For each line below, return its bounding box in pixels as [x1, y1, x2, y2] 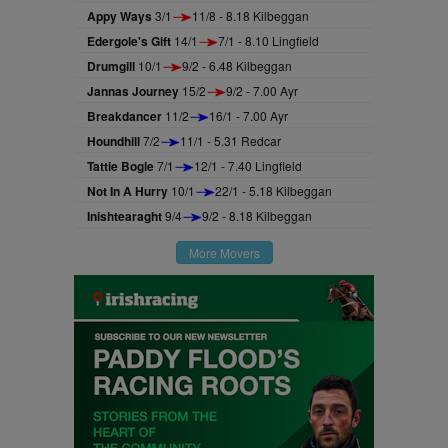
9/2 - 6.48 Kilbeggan [182, 57, 292, 74]
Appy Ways [87, 7, 152, 25]
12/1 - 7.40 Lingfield [194, 157, 302, 174]
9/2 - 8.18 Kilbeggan [202, 207, 312, 224]
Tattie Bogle [87, 157, 154, 175]
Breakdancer [87, 107, 162, 125]
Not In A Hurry [87, 182, 168, 200]
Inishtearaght [87, 207, 162, 225]
